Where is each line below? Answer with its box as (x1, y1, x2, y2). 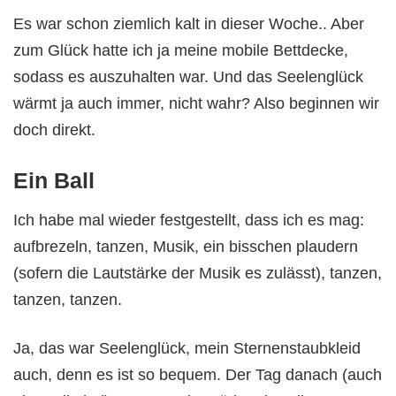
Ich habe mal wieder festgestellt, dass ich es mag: (13, 211, 364, 230)
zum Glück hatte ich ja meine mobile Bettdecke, (13, 41, 348, 59)
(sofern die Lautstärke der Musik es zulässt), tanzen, (13, 264, 382, 283)
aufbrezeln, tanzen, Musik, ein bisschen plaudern (13, 238, 358, 256)
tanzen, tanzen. (13, 291, 122, 309)
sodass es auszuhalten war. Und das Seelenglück (13, 67, 363, 86)
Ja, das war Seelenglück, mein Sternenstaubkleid (13, 339, 361, 358)
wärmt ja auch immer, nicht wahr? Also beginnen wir (13, 94, 379, 112)
